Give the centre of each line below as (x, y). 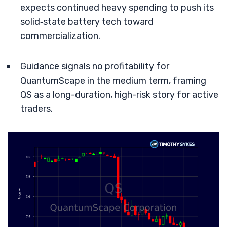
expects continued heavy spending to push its (117, 8)
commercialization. (60, 36)
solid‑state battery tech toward (87, 22)
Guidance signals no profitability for (95, 66)
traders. (36, 109)
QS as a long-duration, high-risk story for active (119, 95)
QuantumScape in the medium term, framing (113, 81)
